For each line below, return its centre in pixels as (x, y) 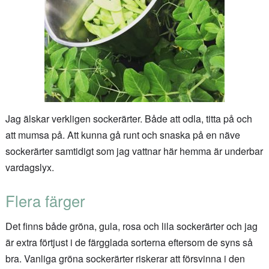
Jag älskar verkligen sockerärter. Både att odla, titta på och (128, 118)
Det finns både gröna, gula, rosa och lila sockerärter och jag (131, 226)
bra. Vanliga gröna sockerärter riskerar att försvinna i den (125, 258)
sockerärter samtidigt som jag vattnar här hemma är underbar (134, 151)
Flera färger (45, 201)
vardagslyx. (29, 167)
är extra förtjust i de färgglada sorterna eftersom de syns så (129, 242)
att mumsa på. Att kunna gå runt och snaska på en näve (122, 134)
